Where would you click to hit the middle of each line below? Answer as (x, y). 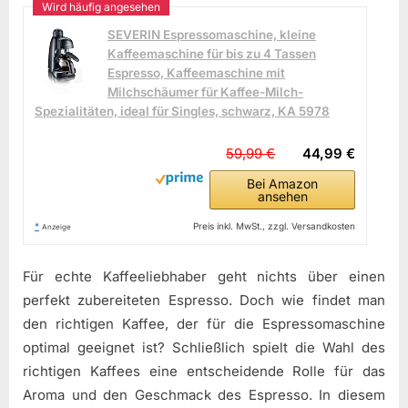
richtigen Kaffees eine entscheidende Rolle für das (204, 372)
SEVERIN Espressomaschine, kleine (212, 34)
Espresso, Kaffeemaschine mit (196, 72)
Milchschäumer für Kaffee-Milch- (205, 92)
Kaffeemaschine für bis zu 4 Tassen (212, 53)
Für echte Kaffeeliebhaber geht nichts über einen (204, 277)
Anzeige (56, 226)
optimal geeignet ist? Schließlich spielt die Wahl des (204, 348)
